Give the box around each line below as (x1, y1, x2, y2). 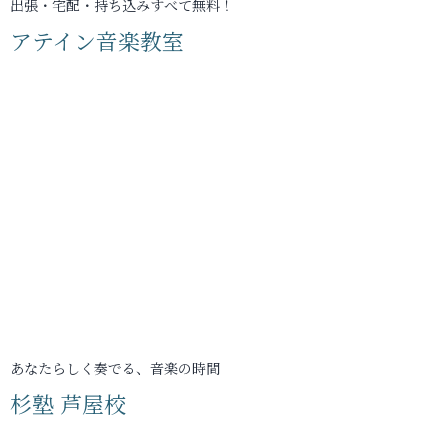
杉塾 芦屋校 (10, 388, 126, 419)
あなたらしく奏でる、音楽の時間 (10, 358, 220, 378)
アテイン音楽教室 (10, 25, 184, 56)
